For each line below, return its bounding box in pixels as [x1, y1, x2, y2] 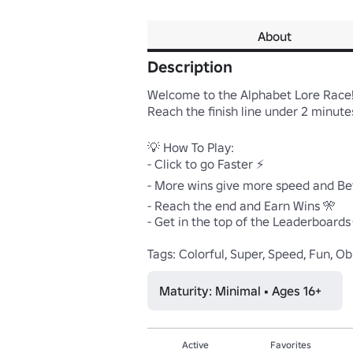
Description [147, 57, 232, 77]
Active [181, 339, 209, 351]
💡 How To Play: [147, 139, 234, 155]
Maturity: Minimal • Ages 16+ [159, 283, 321, 299]
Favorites [269, 339, 311, 351]
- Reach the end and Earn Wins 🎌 [147, 198, 336, 214]
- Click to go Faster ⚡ [147, 156, 264, 172]
